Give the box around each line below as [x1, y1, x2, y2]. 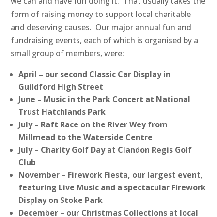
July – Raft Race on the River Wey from [18, 119, 168, 130]
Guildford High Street [18, 81, 104, 93]
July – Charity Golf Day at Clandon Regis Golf [18, 144, 192, 155]
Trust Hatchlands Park [18, 107, 106, 118]
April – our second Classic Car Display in [18, 69, 171, 80]
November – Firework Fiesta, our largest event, [18, 170, 203, 181]
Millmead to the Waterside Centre [18, 132, 153, 143]
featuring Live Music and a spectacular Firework [18, 182, 206, 193]
